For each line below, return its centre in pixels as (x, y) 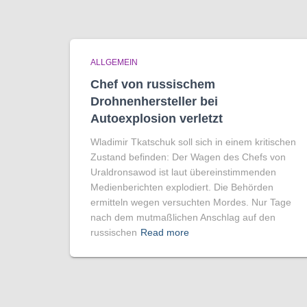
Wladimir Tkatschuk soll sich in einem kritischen (193, 142)
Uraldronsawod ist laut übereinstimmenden (183, 172)
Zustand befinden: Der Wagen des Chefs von (188, 157)
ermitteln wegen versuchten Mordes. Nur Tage (191, 202)
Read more (165, 233)
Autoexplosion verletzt (157, 119)
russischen (114, 233)
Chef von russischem (153, 85)
